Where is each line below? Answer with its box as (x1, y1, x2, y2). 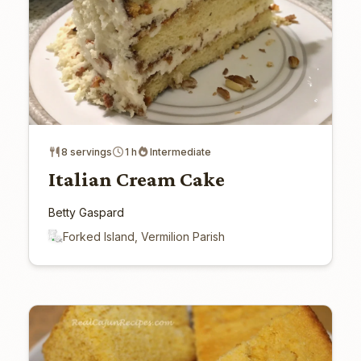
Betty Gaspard (48, 205, 124, 219)
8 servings (60, 145, 112, 158)
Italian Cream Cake (48, 167, 225, 191)
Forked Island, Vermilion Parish (62, 229, 225, 243)
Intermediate (149, 145, 211, 158)
